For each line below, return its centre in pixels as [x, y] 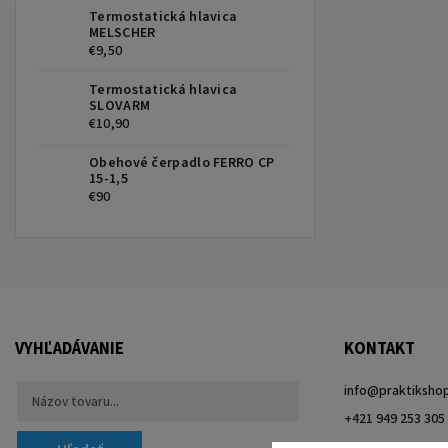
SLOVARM [120, 106]
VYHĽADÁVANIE [69, 349]
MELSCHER [122, 33]
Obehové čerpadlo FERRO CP [182, 163]
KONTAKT [379, 349]
